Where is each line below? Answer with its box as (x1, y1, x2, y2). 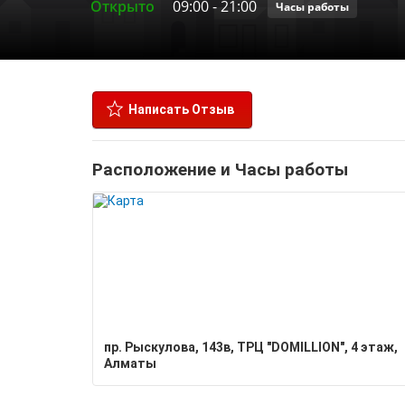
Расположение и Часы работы (92, 159, 348, 180)
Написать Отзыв (128, 102, 234, 117)
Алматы (104, 356, 156, 371)
